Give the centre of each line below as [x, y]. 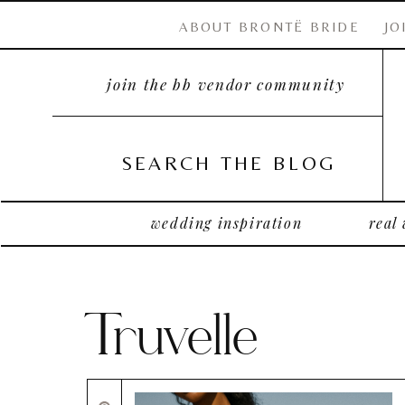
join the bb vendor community [226, 84]
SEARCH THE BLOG [229, 163]
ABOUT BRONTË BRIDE [269, 27]
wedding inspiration [226, 223]
